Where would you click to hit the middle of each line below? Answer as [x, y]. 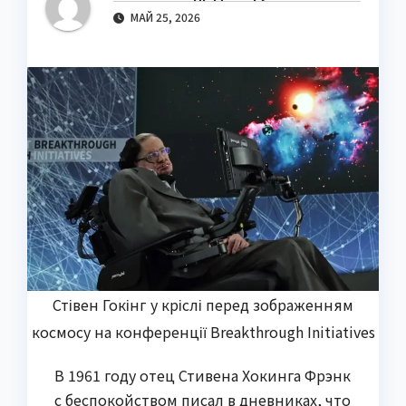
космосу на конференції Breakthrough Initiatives [203, 331]
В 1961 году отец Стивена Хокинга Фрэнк [203, 375]
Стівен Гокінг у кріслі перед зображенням [203, 304]
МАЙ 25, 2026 [164, 17]
